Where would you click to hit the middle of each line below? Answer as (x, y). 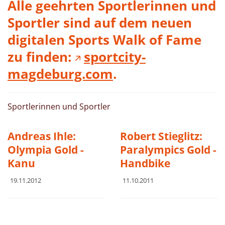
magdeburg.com (60, 74)
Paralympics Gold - (168, 150)
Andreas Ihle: (42, 136)
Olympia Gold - (46, 150)
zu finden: (41, 57)
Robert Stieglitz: (161, 136)
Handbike (145, 163)
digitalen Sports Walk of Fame (104, 40)
